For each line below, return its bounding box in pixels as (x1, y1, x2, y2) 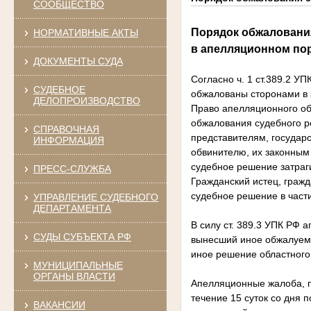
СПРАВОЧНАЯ (33, 123, 99, 135)
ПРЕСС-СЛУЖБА (33, 162, 111, 174)
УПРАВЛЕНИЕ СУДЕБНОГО (33, 191, 158, 203)
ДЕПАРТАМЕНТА (33, 202, 111, 214)
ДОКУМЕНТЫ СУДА (33, 55, 123, 67)
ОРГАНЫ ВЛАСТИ (33, 270, 115, 282)
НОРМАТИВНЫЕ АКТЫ (33, 26, 138, 38)
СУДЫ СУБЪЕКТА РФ (33, 230, 131, 242)
